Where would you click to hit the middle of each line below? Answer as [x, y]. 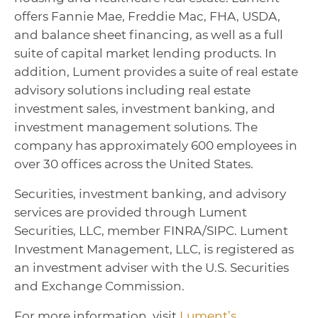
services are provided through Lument [131, 212]
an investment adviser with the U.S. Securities [152, 268]
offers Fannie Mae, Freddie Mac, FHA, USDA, [147, 16]
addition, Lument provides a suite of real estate [156, 72]
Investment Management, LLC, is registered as [154, 249]
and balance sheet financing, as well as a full [149, 35]
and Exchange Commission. [99, 286]
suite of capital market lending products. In [146, 53]
